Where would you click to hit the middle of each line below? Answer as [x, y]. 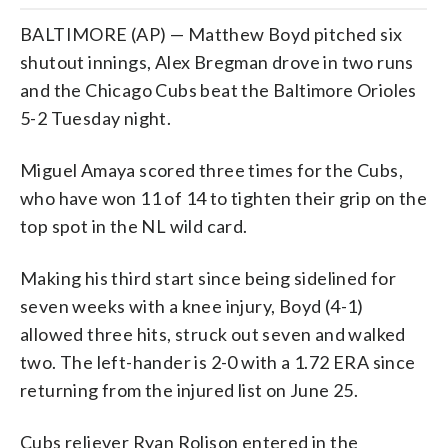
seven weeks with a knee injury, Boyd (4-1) [192, 305]
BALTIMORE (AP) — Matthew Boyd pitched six [211, 33]
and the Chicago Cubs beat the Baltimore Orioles [218, 89]
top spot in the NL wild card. [134, 225]
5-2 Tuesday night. [96, 117]
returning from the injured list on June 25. [189, 389]
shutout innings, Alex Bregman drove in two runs [217, 61]
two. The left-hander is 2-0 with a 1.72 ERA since [218, 361]
